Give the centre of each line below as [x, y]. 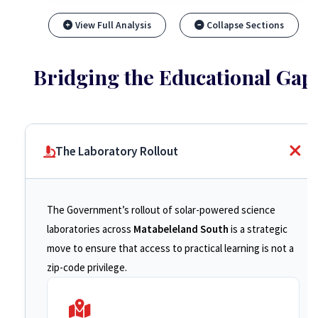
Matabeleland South [181, 229]
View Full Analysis [112, 25]
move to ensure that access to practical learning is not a [170, 248]
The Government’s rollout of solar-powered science [161, 210]
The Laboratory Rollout [117, 151]
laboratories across [90, 229]
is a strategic [258, 229]
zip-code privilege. [87, 267]
